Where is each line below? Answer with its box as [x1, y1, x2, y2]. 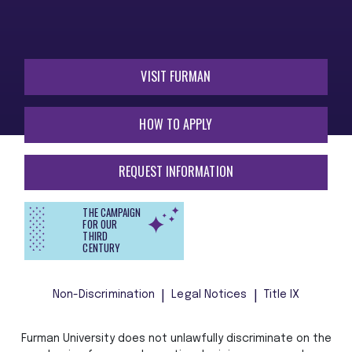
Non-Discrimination [52, 289, 156, 301]
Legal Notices [171, 289, 247, 301]
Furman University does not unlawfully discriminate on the [20, 333, 332, 345]
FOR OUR [82, 216, 118, 233]
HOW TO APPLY [139, 114, 213, 134]
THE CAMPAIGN [82, 204, 141, 221]
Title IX [263, 289, 300, 301]
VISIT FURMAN [141, 66, 211, 86]
